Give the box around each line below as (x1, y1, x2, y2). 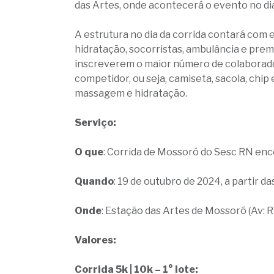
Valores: (75, 234, 116, 246)
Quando (75, 176, 114, 187)
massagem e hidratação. (75, 87, 187, 99)
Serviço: (75, 117, 116, 128)
